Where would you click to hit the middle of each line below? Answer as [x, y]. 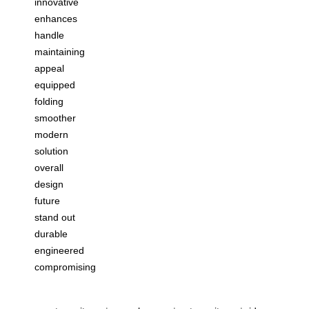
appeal [49, 69]
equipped [55, 85]
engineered [59, 251]
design [49, 185]
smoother [55, 118]
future [47, 201]
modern [51, 135]
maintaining [60, 52]
